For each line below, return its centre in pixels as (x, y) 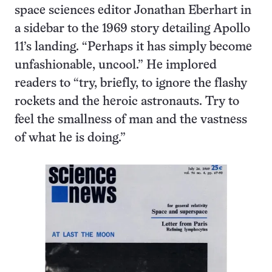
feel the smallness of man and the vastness (131, 120)
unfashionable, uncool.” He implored (116, 66)
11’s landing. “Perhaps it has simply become (133, 47)
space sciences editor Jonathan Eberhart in (133, 11)
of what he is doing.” (70, 138)
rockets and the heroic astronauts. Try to (127, 102)
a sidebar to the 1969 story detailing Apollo (132, 29)
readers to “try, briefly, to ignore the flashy (131, 84)
